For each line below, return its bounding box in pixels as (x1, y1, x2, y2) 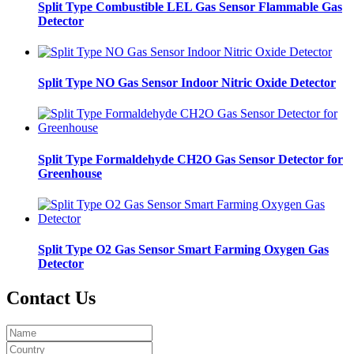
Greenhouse (38, 166, 102, 180)
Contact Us (6, 288, 96, 309)
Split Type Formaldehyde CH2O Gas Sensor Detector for (38, 152, 343, 166)
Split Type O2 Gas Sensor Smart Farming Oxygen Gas (38, 243, 329, 257)
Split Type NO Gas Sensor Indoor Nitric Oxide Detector (38, 76, 336, 90)
